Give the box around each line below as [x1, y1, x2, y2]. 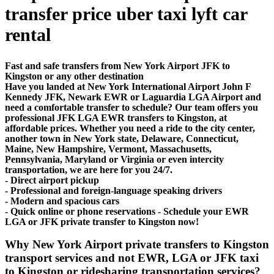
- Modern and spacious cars [5, 195, 119, 206]
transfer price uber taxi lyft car [5, 3, 247, 24]
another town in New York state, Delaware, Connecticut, [5, 133, 239, 144]
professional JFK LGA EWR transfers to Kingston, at [5, 112, 227, 123]
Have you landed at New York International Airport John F [5, 81, 251, 92]
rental [5, 24, 51, 45]
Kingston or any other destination [5, 70, 144, 81]
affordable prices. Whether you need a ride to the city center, [5, 122, 255, 133]
